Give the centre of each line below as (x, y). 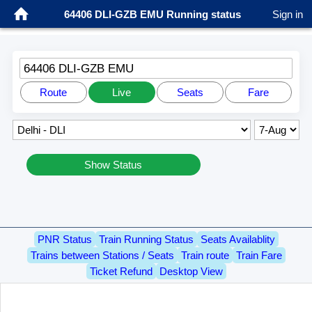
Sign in (288, 14)
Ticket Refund (121, 272)
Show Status (114, 164)
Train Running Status (146, 240)
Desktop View (191, 272)
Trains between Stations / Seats (102, 256)
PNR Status (64, 240)
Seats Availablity (237, 240)
